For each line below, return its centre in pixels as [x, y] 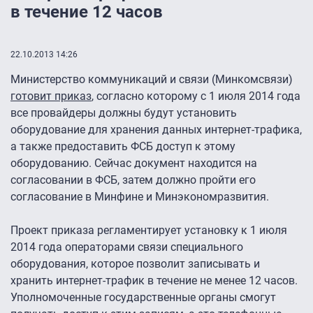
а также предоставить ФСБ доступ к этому [123, 147]
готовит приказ [51, 96]
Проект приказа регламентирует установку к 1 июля [149, 231]
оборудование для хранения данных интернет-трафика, [156, 130]
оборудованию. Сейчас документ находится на [134, 163]
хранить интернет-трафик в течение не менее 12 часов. [154, 281]
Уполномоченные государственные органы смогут [143, 298]
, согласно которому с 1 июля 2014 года [196, 96]
